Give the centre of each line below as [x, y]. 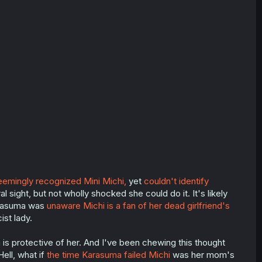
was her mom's [202, 255]
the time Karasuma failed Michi [108, 255]
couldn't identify [176, 181]
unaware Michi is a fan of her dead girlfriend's [138, 206]
